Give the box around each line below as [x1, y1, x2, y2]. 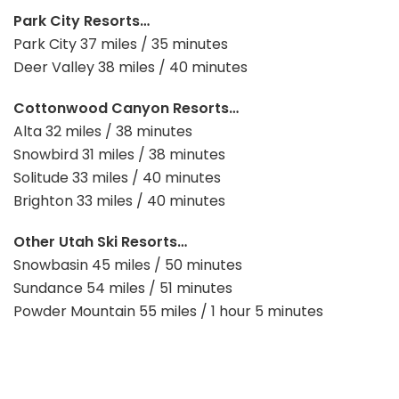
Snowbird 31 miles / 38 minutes [13, 144, 225, 166]
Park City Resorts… [13, 11, 150, 32]
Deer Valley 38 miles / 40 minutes [13, 57, 248, 78]
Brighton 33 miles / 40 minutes [13, 191, 225, 212]
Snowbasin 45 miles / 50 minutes [13, 255, 242, 276]
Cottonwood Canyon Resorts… [13, 98, 239, 119]
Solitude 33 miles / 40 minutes [13, 167, 221, 189]
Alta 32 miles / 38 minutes [13, 121, 192, 142]
